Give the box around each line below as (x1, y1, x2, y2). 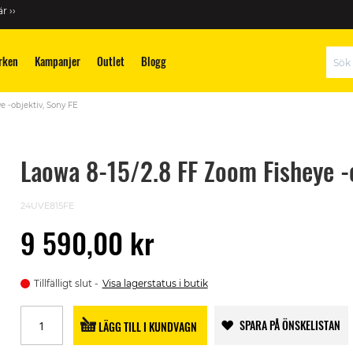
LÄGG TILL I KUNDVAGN (98, 318, 198, 335)
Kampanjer (35, 53, 80, 69)
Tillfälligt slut (33, 277, 92, 289)
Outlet (97, 53, 124, 69)
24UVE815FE (20, 200, 74, 211)
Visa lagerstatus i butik (102, 277, 208, 289)
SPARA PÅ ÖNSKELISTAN (239, 317, 340, 333)
